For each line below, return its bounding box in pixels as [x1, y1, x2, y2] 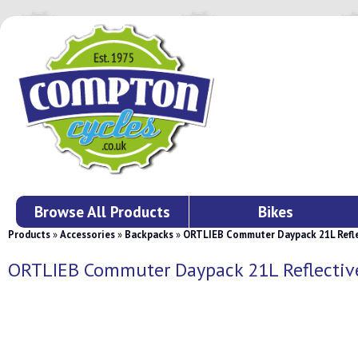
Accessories [60, 228, 115, 241]
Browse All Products [34, 201, 171, 221]
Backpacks [125, 228, 173, 241]
